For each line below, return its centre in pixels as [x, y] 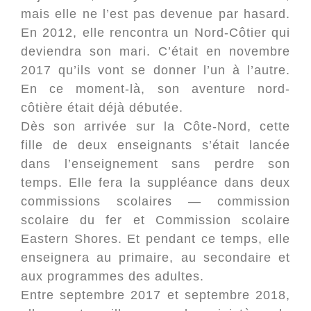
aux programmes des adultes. [112, 276]
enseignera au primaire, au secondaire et [155, 258]
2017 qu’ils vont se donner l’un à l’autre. [155, 70]
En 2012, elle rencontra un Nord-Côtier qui [155, 33]
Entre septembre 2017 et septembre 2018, [155, 295]
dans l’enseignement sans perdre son [155, 164]
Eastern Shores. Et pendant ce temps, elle [155, 239]
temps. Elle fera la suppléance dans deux [155, 183]
